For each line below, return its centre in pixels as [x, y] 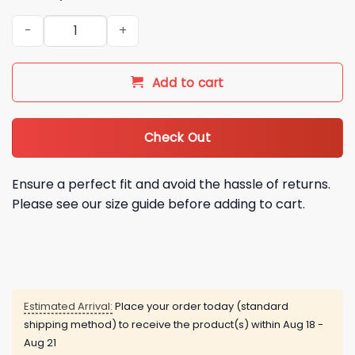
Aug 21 [40, 343]
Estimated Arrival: [68, 307]
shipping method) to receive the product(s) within [153, 325]
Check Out [177, 138]
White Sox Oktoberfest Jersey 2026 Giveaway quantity [166, 23]
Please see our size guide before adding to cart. [158, 204]
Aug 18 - [303, 325]
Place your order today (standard [200, 307]
